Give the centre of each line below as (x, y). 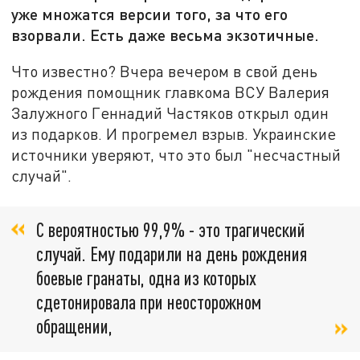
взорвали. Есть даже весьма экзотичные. (166, 35)
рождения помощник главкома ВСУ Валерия (171, 92)
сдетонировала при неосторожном (149, 302)
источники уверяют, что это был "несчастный (176, 154)
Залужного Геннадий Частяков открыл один (170, 112)
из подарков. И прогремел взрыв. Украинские (174, 133)
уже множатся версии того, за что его (150, 14)
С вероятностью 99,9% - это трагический (171, 230)
